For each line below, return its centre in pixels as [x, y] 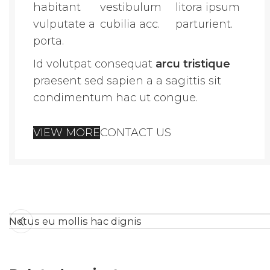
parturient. [204, 24]
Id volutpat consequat [94, 64]
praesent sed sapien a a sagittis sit [127, 81]
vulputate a [64, 24]
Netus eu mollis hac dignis [75, 221]
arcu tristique [193, 64]
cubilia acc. [130, 24]
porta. [49, 41]
